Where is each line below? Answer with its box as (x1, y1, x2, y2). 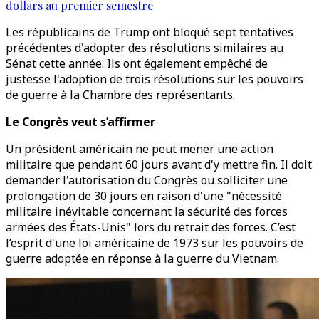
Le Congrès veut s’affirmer (6, 114, 155, 130)
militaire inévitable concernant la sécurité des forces (6, 204, 288, 219)
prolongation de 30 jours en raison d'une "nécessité (6, 188, 282, 204)
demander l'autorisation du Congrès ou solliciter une (6, 172, 288, 188)
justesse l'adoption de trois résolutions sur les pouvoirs (6, 71, 303, 87)
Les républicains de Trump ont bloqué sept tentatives (6, 24, 293, 40)
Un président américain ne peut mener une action (6, 141, 273, 157)
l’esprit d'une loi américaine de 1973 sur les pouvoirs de (6, 235, 303, 251)
